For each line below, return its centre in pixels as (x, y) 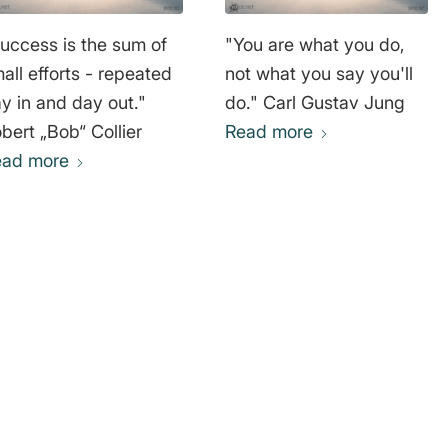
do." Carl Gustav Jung (333, 102)
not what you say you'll (318, 73)
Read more (268, 131)
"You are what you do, (314, 44)
